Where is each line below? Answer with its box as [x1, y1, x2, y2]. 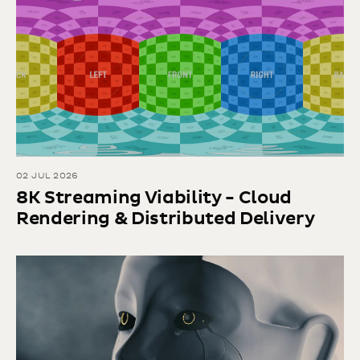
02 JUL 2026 [16, 170, 79, 182]
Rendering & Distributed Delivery [16, 208, 316, 231]
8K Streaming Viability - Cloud [16, 187, 292, 210]
